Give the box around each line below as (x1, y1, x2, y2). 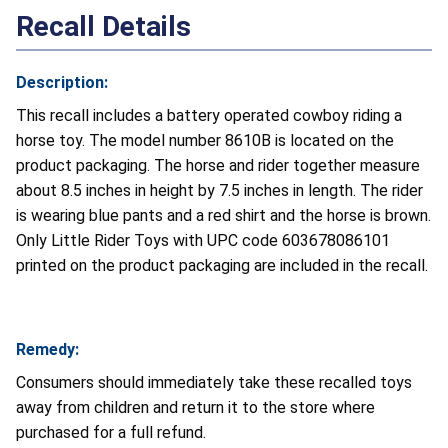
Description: (16, 72, 108, 92)
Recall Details (16, 9, 191, 43)
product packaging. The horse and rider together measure (16, 155, 420, 175)
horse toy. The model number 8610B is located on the (16, 130, 394, 150)
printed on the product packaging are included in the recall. (16, 255, 428, 275)
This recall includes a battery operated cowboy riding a (16, 105, 402, 125)
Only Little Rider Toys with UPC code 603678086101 (16, 230, 390, 250)
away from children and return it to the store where (16, 397, 375, 417)
